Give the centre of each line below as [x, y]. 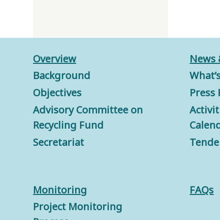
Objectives [57, 93]
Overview [55, 59]
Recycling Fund [69, 125]
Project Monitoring [78, 207]
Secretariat [59, 142]
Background [62, 76]
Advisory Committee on [88, 110]
